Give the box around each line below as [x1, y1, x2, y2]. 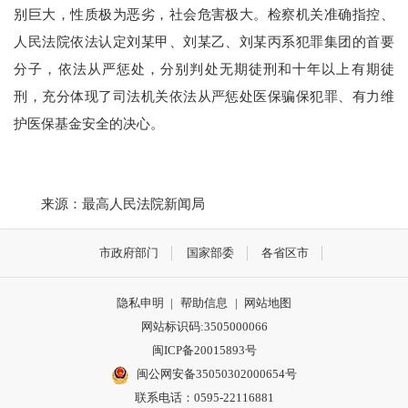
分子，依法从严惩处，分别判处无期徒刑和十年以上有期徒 [14, 60, 394, 76]
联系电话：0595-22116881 [134, 391, 274, 405]
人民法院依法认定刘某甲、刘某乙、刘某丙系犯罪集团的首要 [14, 33, 394, 49]
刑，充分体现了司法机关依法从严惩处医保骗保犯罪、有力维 [14, 87, 394, 104]
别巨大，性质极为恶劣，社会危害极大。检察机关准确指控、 [14, 5, 394, 22]
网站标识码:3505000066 [140, 320, 268, 334]
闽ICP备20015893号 [151, 343, 257, 358]
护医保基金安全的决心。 [14, 115, 165, 131]
